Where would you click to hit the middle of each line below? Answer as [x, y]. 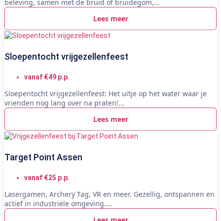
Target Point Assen [43, 157]
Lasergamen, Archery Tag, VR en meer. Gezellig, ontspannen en [110, 194]
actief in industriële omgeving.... [58, 203]
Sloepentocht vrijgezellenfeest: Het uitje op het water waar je [106, 93]
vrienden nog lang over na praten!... [64, 103]
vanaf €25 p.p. [47, 177]
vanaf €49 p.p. [47, 77]
